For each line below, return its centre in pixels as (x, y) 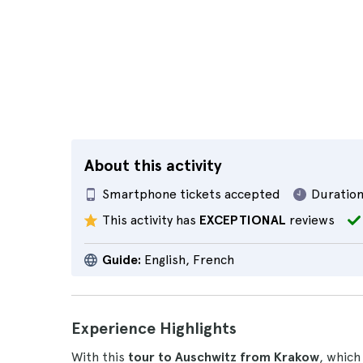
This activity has (151, 220)
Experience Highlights (154, 328)
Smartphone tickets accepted (191, 194)
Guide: (122, 260)
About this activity (153, 165)
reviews (310, 220)
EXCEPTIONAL (243, 220)
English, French (188, 260)
